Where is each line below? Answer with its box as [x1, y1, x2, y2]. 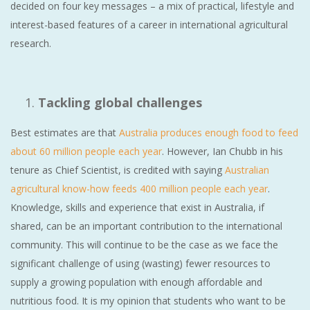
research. [10, 36, 51, 50]
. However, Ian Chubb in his [162, 144, 283, 158]
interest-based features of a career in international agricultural [10, 17, 288, 31]
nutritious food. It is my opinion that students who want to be [10, 293, 286, 307]
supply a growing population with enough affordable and [10, 275, 262, 289]
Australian [225, 163, 269, 176]
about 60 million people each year [10, 144, 162, 158]
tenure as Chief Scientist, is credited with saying [10, 163, 225, 176]
